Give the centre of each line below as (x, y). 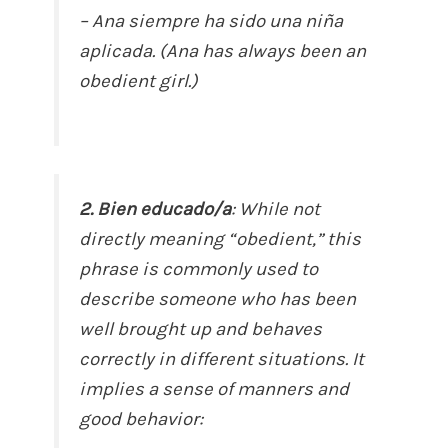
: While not (276, 209)
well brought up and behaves (201, 329)
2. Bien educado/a (155, 209)
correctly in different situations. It (222, 359)
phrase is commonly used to (199, 269)
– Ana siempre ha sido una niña (211, 21)
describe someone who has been (218, 299)
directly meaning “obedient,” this (220, 239)
